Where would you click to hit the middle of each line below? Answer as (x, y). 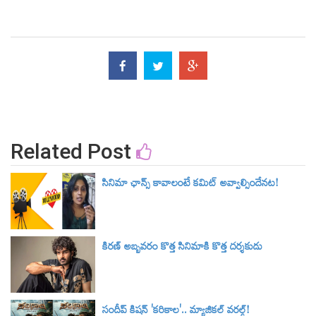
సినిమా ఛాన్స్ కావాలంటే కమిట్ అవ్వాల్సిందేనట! (190, 186)
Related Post (73, 152)
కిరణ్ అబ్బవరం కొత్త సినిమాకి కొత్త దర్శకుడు (182, 249)
